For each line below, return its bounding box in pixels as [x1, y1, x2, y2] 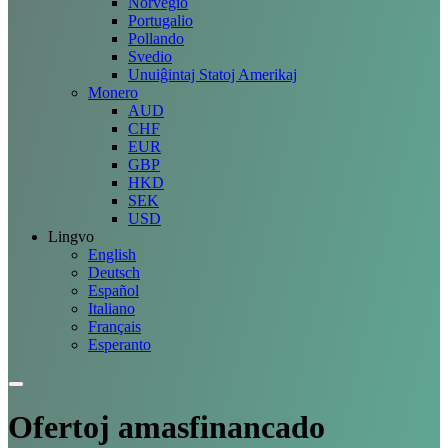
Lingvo [48, 228, 94, 245]
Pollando [128, 30, 184, 47]
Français [88, 318, 141, 335]
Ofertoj [8, 409, 110, 446]
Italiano [88, 300, 135, 317]
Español [88, 282, 139, 299]
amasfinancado [110, 409, 325, 446]
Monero [88, 84, 138, 101]
